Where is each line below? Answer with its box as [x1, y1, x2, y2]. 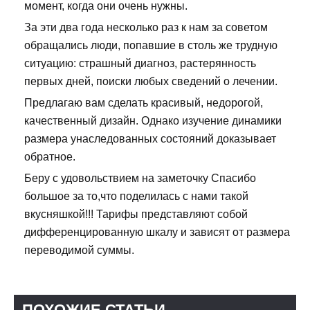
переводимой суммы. [24, 244, 134, 256]
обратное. [24, 150, 75, 163]
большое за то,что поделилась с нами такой [24, 190, 248, 202]
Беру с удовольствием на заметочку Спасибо [24, 172, 256, 184]
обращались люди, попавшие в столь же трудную [24, 39, 277, 51]
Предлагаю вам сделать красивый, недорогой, [24, 96, 263, 109]
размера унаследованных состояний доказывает [24, 132, 276, 145]
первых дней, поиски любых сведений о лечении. [24, 75, 277, 87]
